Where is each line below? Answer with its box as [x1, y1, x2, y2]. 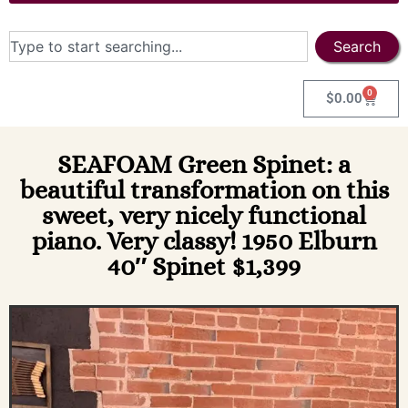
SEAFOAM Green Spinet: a [57, 149, 351, 179]
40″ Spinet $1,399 [107, 251, 301, 281]
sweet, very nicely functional [42, 200, 366, 230]
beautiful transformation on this [19, 175, 389, 205]
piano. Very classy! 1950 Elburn [31, 226, 377, 256]
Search [333, 37, 381, 56]
